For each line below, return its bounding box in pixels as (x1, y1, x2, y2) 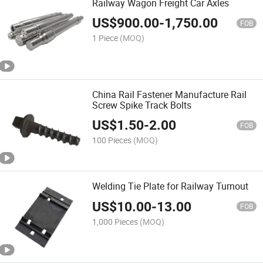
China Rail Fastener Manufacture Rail (92, 87, 247, 101)
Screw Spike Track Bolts (92, 98, 192, 112)
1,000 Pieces (92, 215, 139, 227)
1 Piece (92, 32, 119, 43)
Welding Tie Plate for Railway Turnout (92, 180, 249, 193)
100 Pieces (92, 134, 132, 146)
